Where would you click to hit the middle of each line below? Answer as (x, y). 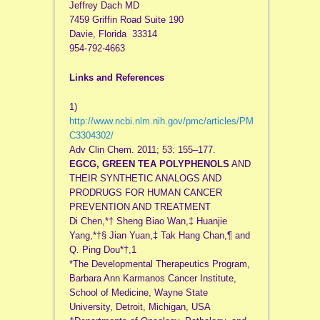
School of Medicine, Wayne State (138, 293)
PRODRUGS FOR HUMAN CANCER (145, 193)
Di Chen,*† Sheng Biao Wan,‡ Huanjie (148, 221)
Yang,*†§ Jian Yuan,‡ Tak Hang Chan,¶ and (159, 236)
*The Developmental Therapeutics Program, (159, 264)
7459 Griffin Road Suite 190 (126, 19)
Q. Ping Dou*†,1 (102, 250)
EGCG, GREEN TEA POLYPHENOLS (149, 164)
